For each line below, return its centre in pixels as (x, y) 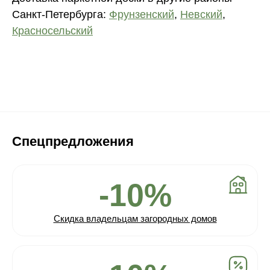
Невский (201, 15)
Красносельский (52, 31)
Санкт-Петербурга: (61, 15)
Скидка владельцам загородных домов (135, 219)
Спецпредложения (73, 142)
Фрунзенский (142, 15)
